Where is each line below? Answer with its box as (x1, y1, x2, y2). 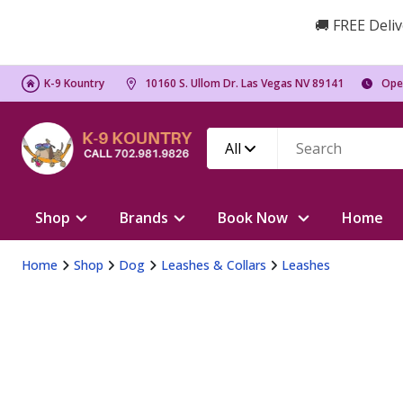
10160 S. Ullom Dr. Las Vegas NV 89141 (145, 76, 344, 91)
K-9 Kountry (44, 76, 104, 91)
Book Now (218, 208, 288, 228)
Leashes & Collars (160, 256, 266, 273)
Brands (120, 208, 168, 228)
